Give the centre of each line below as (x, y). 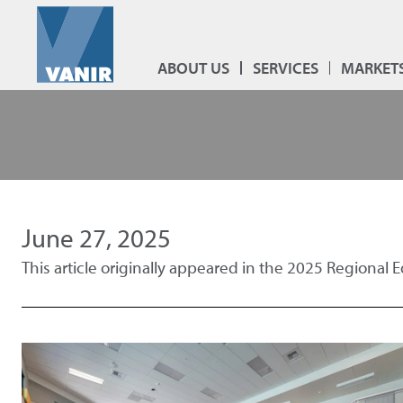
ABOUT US (194, 67)
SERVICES (285, 67)
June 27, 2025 (96, 237)
